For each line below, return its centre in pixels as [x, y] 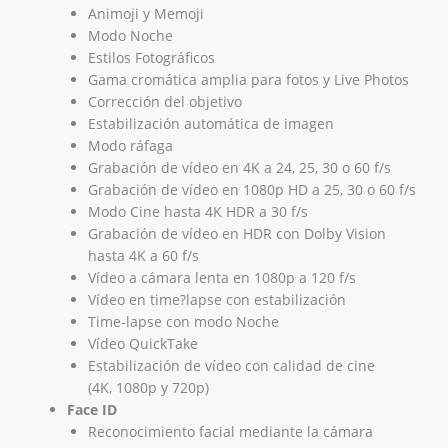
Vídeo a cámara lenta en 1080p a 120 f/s [222, 278]
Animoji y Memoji [146, 14]
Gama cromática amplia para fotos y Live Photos [248, 80]
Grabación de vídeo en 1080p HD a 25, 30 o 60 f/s [252, 190]
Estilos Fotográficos [151, 58]
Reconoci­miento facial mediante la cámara [230, 432]
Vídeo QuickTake [143, 344]
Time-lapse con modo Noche [183, 322]
